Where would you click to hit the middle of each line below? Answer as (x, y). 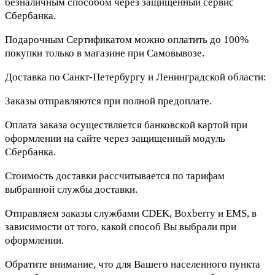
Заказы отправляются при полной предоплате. (108, 101)
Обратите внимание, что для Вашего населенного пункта (133, 265)
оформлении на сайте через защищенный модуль (115, 139)
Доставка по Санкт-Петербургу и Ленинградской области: (136, 77)
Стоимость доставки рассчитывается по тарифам (115, 176)
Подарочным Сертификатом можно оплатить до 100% (127, 40)
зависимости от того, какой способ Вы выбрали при (121, 227)
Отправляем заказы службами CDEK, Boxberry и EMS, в (131, 214)
